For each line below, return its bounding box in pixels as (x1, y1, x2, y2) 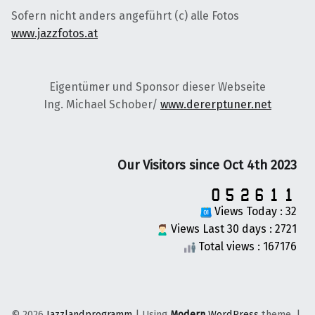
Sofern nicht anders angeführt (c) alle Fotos (11, 8, 239, 22)
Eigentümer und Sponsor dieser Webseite (49, 80, 266, 94)
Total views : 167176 (195, 240, 297, 254)
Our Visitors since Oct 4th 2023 (117, 157, 297, 174)
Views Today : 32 (212, 205, 297, 219)
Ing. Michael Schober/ (44, 98, 160, 112)
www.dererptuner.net (160, 98, 271, 112)
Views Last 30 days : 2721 (168, 222, 297, 236)
